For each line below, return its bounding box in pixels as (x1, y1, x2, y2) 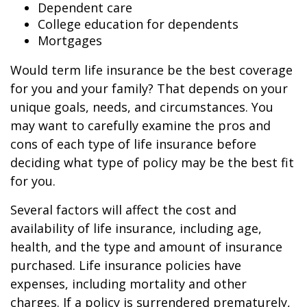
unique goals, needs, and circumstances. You (10, 99, 273, 116)
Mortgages (38, 32, 102, 49)
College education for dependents (38, 16, 238, 33)
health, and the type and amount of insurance (10, 238, 282, 256)
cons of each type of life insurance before (10, 136, 256, 153)
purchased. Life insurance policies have (10, 257, 241, 274)
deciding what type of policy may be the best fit (10, 154, 294, 171)
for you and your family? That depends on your (10, 80, 288, 97)
